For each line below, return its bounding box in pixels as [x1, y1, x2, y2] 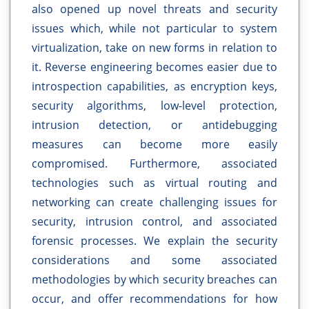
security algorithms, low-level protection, [32, 98, 277, 114]
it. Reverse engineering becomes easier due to [32, 59, 277, 75]
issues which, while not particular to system [32, 21, 277, 37]
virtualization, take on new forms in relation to [32, 40, 277, 56]
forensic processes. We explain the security [32, 233, 277, 249]
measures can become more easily [32, 137, 277, 152]
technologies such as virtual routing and [32, 175, 277, 191]
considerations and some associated [32, 252, 277, 268]
